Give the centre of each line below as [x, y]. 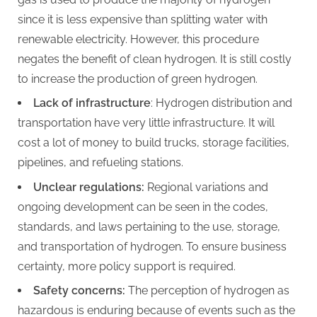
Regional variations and [206, 187]
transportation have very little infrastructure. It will [146, 123]
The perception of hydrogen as [207, 290]
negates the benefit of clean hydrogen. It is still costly [155, 59]
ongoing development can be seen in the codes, [143, 207]
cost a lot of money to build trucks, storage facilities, [154, 143]
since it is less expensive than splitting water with [143, 19]
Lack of [53, 103]
